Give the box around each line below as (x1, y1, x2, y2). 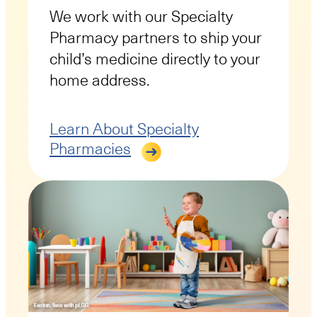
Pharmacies (50, 139, 131, 158)
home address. (50, 70, 150, 90)
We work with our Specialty (50, 6, 233, 26)
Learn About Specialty (50, 119, 199, 139)
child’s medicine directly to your (50, 49, 260, 69)
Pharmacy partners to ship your (50, 28, 262, 47)
